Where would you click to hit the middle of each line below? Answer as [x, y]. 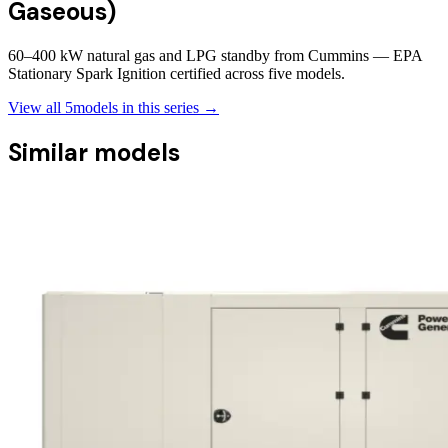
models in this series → [146, 108]
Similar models [94, 153]
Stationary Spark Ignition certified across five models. [176, 74]
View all [36, 108]
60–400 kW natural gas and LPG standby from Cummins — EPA [215, 56]
